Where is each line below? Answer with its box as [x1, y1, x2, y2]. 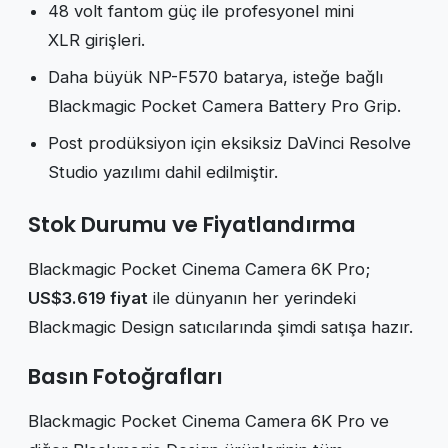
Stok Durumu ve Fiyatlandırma [28, 208, 356, 240]
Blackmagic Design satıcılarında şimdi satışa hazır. [28, 316, 413, 337]
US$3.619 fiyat [28, 287, 148, 308]
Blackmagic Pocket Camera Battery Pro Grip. [48, 95, 401, 116]
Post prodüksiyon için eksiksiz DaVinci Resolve [48, 132, 411, 153]
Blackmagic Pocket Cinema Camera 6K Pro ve [28, 411, 389, 432]
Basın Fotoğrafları [28, 360, 223, 392]
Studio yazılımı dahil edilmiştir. [48, 161, 278, 182]
